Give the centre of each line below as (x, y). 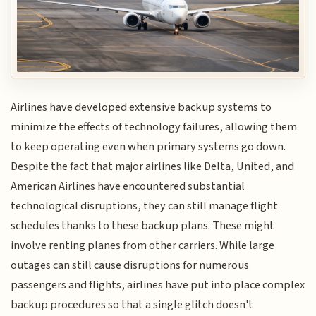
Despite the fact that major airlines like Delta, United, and (153, 166)
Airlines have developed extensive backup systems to (141, 107)
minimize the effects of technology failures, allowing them (154, 127)
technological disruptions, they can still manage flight (145, 206)
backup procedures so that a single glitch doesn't (132, 304)
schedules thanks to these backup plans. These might (143, 225)
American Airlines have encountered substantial (128, 186)
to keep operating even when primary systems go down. (148, 146)
